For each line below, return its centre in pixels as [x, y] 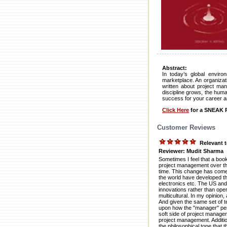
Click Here [176, 110]
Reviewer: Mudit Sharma [191, 151]
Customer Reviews [186, 127]
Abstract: [175, 68]
